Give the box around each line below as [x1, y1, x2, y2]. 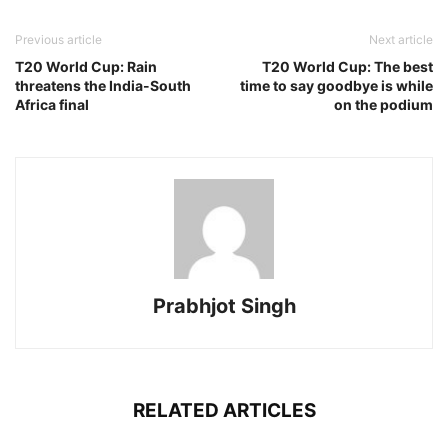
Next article [369, 32, 433, 47]
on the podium [334, 96, 433, 113]
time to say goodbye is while [240, 77, 433, 94]
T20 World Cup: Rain [15, 58, 157, 75]
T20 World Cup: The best [262, 58, 433, 75]
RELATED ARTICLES [132, 399, 316, 422]
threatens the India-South [15, 77, 191, 94]
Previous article [15, 32, 102, 47]
